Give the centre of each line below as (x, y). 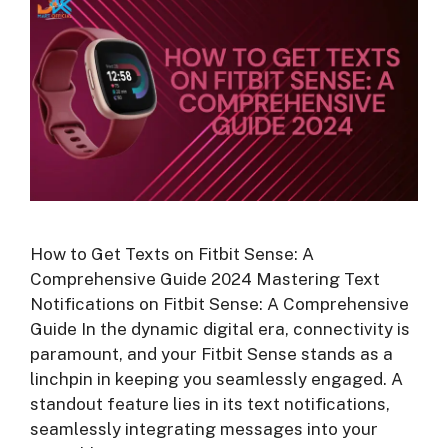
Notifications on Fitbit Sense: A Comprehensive (219, 303)
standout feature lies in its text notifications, (210, 403)
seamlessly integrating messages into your (204, 428)
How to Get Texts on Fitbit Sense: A (172, 253)
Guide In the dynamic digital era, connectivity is (220, 328)
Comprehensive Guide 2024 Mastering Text (205, 278)
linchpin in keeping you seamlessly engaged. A (216, 378)
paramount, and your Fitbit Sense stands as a (211, 353)
